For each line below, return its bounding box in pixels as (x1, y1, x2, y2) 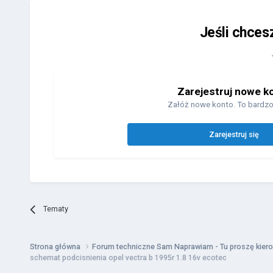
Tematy (43, 204, 69, 214)
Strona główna (29, 242, 82, 252)
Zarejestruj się (209, 130, 260, 140)
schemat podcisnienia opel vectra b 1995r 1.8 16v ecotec (29, 253, 227, 263)
